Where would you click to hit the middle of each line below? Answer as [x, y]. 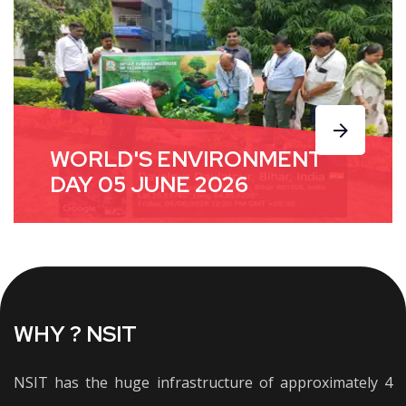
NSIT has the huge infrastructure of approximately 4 [203, 382]
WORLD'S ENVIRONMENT [187, 159]
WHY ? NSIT [75, 334]
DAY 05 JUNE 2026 [149, 184]
